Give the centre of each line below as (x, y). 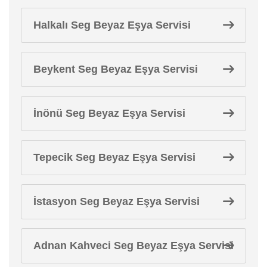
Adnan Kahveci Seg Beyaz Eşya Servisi (133, 245)
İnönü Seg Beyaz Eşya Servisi (109, 113)
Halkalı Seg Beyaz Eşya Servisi (112, 25)
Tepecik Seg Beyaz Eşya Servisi (114, 157)
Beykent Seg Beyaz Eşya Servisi (116, 69)
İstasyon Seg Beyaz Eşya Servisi (117, 201)
